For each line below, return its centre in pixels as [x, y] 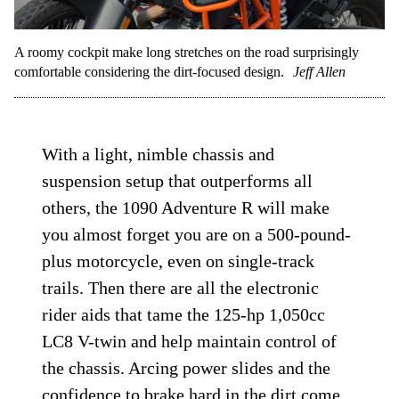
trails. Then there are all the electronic [181, 288]
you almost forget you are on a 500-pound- [197, 235]
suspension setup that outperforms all [178, 181]
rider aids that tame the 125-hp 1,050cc [184, 315]
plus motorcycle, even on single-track [179, 261]
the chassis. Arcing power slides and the [187, 368]
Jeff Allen [319, 72]
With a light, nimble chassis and [159, 155]
